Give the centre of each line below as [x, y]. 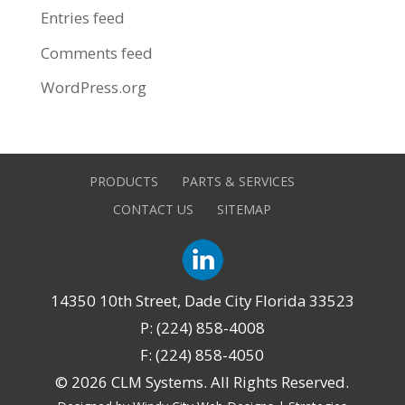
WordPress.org [93, 88]
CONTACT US [154, 210]
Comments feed [96, 52]
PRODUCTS [124, 182]
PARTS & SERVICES [239, 182]
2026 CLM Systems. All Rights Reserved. [211, 382]
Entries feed [82, 18]
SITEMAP [245, 210]
